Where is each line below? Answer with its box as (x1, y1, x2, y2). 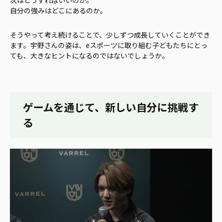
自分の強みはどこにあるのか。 (10, 5, 107, 15)
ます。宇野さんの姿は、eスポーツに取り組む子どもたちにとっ (10, 40, 208, 50)
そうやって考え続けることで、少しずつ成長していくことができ (10, 29, 210, 40)
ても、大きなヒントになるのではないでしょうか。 (10, 50, 169, 60)
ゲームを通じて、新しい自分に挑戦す (23, 100, 199, 115)
